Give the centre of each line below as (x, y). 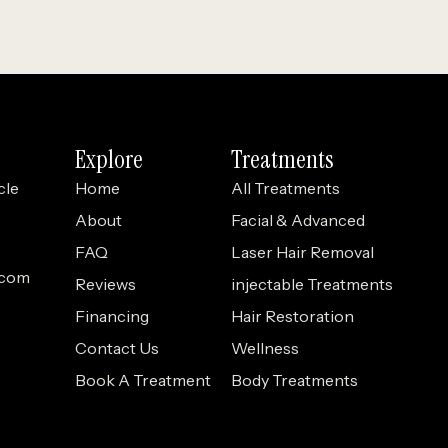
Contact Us (117, 348)
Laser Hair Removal (302, 252)
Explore (109, 160)
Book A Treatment (143, 380)
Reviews (105, 284)
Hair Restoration (292, 316)
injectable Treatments (312, 284)
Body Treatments (294, 380)
